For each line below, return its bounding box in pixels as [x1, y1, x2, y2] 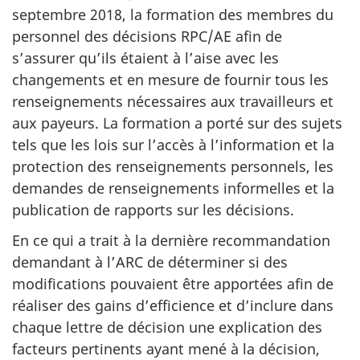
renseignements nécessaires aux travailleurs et [12, 91, 333, 111]
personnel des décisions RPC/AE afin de [12, 26, 282, 46]
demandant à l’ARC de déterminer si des [12, 252, 288, 272]
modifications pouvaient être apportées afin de [12, 274, 333, 294]
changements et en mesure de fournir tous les [12, 69, 329, 89]
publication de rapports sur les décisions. [12, 199, 294, 219]
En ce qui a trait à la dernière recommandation [12, 231, 330, 251]
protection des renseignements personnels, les [12, 156, 333, 176]
